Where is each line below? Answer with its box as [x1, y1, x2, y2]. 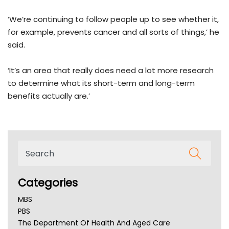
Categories [18, 175, 78, 191]
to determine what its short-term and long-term [8, 78, 195, 89]
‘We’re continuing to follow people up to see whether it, [8, 14, 219, 25]
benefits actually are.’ [8, 90, 90, 102]
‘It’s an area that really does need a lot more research [8, 65, 214, 76]
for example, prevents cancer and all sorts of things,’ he [8, 27, 219, 38]
